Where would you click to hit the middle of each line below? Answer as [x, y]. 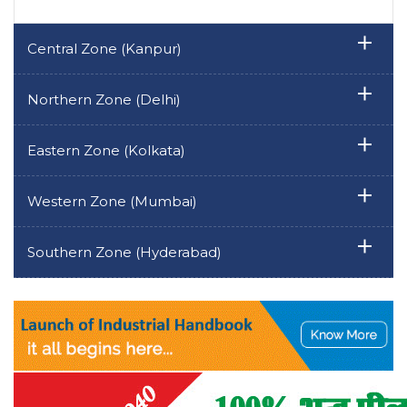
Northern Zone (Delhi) [104, 100]
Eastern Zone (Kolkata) [106, 151]
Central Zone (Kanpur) [104, 49]
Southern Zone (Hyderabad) [124, 253]
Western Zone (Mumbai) [112, 202]
